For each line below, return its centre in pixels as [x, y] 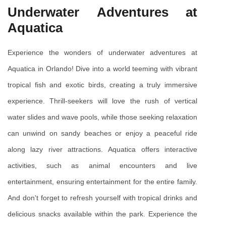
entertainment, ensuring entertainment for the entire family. [102, 181]
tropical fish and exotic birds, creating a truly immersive [102, 84]
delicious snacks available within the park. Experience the [102, 214]
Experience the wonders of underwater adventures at [102, 52]
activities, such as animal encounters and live [102, 165]
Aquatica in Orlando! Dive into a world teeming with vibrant [102, 68]
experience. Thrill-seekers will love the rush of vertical [102, 101]
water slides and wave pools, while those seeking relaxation [102, 117]
